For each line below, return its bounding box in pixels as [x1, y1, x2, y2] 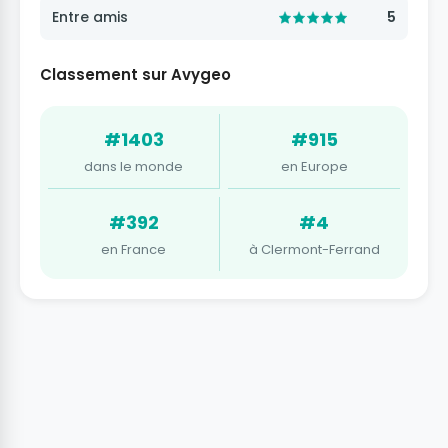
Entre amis [52, 7, 128, 28]
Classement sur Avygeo [40, 64, 231, 86]
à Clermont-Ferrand [248, 240, 380, 260]
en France [101, 240, 166, 260]
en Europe [280, 157, 348, 177]
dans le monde [84, 157, 183, 177]
